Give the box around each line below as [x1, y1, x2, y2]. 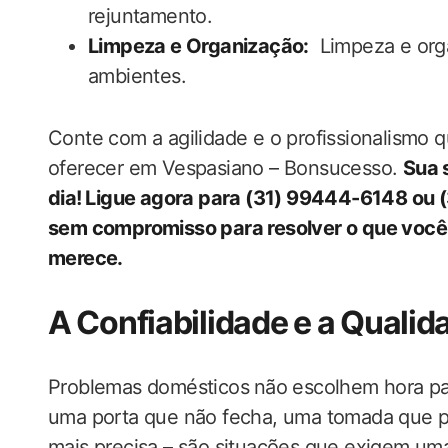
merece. [48, 246, 123, 270]
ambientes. [88, 64, 187, 88]
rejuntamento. [88, 4, 213, 28]
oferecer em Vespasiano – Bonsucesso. [48, 156, 403, 180]
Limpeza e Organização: [88, 34, 309, 58]
